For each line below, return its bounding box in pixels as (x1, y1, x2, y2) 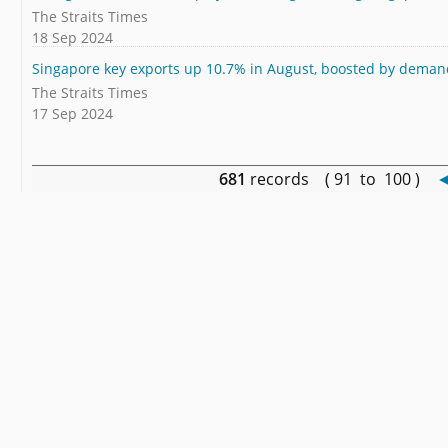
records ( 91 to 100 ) (246, 167, 436, 190)
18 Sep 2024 (32, 28, 113, 48)
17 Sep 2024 (32, 104, 113, 124)
